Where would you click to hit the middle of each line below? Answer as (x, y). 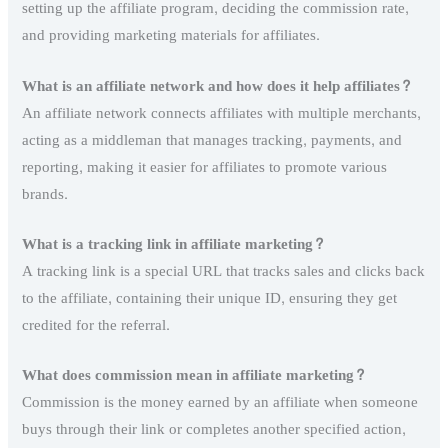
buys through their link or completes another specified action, (214, 430)
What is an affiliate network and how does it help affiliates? (217, 86)
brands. (45, 194)
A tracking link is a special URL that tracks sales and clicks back (224, 271)
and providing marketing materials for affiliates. (171, 36)
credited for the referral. (96, 325)
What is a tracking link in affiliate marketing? (173, 244)
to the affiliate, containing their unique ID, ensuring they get (210, 298)
